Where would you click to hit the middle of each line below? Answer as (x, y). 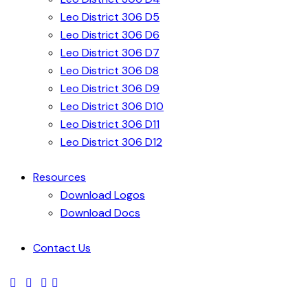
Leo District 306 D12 (111, 142)
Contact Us (62, 248)
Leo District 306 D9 (110, 89)
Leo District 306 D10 (112, 107)
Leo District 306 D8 (110, 71)
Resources (59, 177)
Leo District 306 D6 (110, 35)
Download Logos (103, 195)
